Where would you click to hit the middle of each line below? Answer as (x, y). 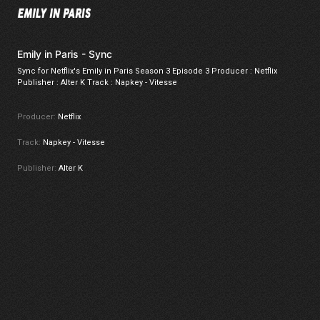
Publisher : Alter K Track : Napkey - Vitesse (97, 83)
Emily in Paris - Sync (65, 54)
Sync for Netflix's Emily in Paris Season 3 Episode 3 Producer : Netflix (147, 71)
